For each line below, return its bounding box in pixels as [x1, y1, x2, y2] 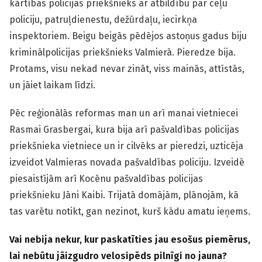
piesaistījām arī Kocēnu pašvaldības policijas [9, 173, 203, 184]
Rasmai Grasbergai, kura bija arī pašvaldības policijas [9, 124, 239, 135]
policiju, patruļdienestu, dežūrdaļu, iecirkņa [9, 14, 197, 25]
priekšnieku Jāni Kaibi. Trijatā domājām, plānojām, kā [9, 189, 239, 201]
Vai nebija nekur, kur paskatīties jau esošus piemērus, [9, 234, 250, 245]
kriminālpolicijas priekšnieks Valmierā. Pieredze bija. [9, 47, 236, 58]
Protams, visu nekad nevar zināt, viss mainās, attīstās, [9, 63, 244, 74]
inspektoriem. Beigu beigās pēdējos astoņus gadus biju [9, 30, 247, 42]
